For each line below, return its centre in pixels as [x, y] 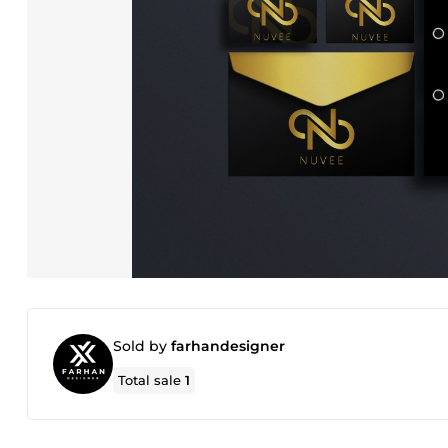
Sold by [142, 346]
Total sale [152, 380]
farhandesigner [228, 346]
